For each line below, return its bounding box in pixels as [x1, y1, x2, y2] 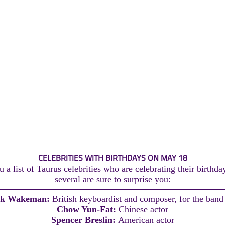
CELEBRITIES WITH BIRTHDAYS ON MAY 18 [38, 152, 187, 164]
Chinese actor [119, 204, 168, 215]
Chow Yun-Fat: [57, 204, 119, 215]
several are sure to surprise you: [54, 174, 171, 185]
